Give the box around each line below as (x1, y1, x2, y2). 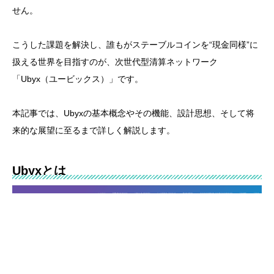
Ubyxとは (12, 164, 66, 177)
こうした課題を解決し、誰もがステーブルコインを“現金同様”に (12, 40, 258, 50)
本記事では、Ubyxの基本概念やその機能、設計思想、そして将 (12, 108, 254, 118)
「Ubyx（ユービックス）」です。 (12, 74, 143, 84)
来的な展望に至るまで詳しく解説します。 (12, 125, 175, 135)
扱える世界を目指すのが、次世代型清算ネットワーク (12, 57, 218, 67)
